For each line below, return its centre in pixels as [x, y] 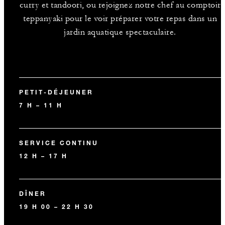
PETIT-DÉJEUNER [56, 92]
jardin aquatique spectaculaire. [120, 32]
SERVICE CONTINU [59, 143]
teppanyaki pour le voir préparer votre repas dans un [120, 19]
